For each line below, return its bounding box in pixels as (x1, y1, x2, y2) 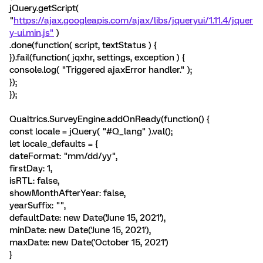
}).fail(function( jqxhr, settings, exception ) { (9, 52, 185, 63)
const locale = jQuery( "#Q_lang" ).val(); (9, 126, 173, 137)
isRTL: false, (9, 176, 59, 186)
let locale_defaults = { (9, 139, 98, 149)
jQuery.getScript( (9, 3, 79, 14)
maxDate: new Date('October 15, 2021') (9, 237, 168, 248)
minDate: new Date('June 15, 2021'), (9, 225, 151, 235)
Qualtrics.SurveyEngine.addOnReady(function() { (9, 114, 210, 124)
